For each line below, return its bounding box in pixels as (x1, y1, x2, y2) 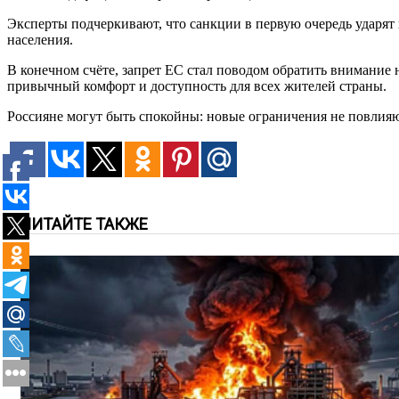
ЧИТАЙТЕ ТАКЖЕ (20, 215, 148, 234)
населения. (7, 32, 73, 48)
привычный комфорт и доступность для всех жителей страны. (7, 78, 387, 94)
